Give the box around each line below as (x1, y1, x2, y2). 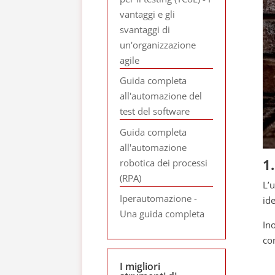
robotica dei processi (120, 156, 208, 169)
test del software (120, 105, 190, 117)
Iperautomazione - (120, 192, 198, 204)
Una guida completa (120, 207, 205, 220)
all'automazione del (120, 90, 203, 102)
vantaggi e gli (120, 7, 176, 20)
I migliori (120, 259, 161, 273)
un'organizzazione (120, 38, 196, 51)
